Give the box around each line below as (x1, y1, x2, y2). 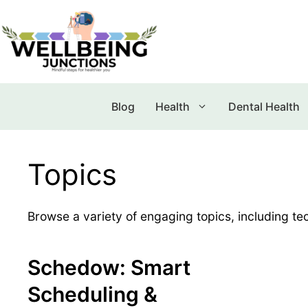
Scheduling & (27, 281, 157, 307)
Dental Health (228, 99, 300, 113)
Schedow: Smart (27, 254, 190, 280)
